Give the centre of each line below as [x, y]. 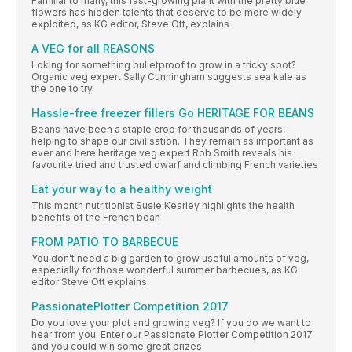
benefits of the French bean [96, 218]
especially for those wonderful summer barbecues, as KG [165, 270]
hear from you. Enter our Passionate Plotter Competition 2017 [172, 335]
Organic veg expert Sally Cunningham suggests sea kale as [169, 77]
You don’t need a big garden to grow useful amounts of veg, [170, 258]
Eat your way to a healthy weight [122, 189]
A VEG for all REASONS [93, 49]
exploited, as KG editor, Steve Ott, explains [130, 24]
